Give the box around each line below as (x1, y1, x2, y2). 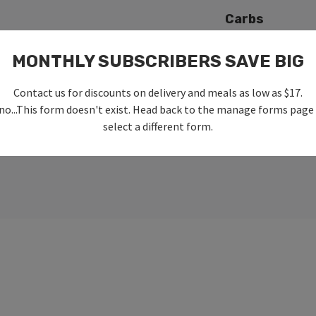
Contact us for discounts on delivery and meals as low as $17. (13, 85, 303, 99)
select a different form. (103, 119, 213, 133)
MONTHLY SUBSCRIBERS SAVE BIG (12, 51, 304, 71)
